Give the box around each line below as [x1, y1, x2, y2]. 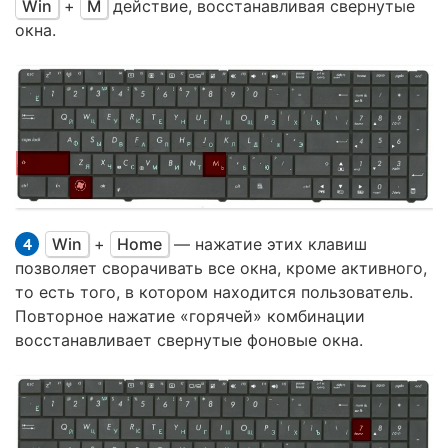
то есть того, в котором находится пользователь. [15, 282, 413, 302]
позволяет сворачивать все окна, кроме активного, [15, 258, 427, 278]
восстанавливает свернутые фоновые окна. [15, 330, 363, 350]
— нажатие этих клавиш [169, 234, 367, 254]
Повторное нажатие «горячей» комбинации [15, 306, 365, 326]
